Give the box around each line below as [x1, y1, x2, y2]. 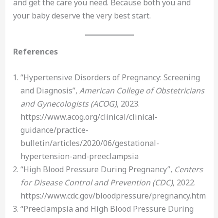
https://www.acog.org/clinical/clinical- [20, 111, 158, 122]
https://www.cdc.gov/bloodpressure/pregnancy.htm [20, 190, 206, 201]
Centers [174, 163, 203, 175]
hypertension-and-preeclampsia [20, 150, 139, 162]
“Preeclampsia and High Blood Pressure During [20, 203, 194, 214]
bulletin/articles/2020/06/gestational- [20, 137, 159, 148]
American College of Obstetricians [79, 85, 204, 96]
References [13, 46, 58, 57]
